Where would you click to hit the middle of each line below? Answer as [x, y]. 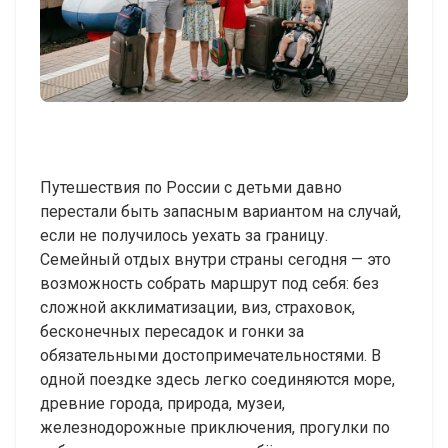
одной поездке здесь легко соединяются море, [217, 379]
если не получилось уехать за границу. [184, 235]
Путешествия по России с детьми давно [191, 187]
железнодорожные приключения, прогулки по [215, 427]
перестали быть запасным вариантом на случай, [220, 211]
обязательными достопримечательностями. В [210, 355]
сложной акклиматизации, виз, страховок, [197, 307]
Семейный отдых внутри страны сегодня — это [215, 259]
